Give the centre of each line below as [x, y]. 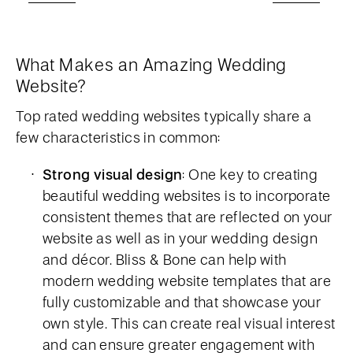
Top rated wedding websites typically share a [164, 115]
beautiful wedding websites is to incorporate [187, 195]
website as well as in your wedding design [180, 238]
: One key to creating [250, 174]
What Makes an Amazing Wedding [151, 64]
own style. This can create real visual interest [189, 323]
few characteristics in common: [118, 137]
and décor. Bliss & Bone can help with [165, 259]
